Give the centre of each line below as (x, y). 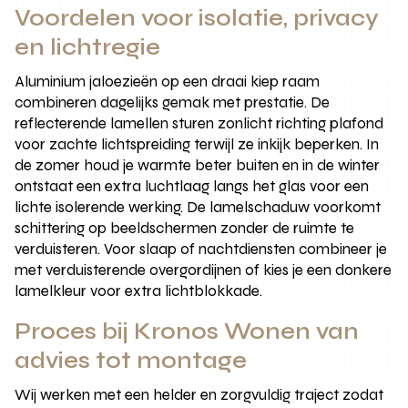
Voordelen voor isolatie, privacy (197, 18)
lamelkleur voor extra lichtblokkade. (139, 291)
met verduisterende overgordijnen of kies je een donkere (204, 270)
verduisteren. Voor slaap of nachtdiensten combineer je (201, 249)
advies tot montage (131, 360)
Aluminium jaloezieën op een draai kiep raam (168, 81)
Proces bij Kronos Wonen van (187, 331)
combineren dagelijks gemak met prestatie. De (173, 102)
